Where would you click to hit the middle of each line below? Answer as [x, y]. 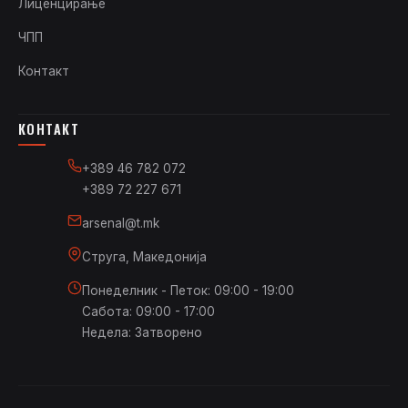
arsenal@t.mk [121, 224]
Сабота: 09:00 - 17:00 [148, 312]
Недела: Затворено [142, 333]
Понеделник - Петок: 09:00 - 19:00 [188, 291]
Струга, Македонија [144, 257]
